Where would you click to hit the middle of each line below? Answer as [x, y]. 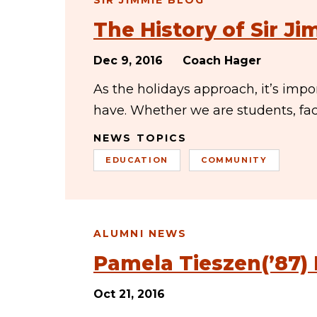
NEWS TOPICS [140, 138]
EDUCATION [137, 160]
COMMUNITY [234, 160]
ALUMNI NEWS [140, 234]
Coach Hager [222, 60]
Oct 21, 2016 [129, 294]
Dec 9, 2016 [128, 60]
